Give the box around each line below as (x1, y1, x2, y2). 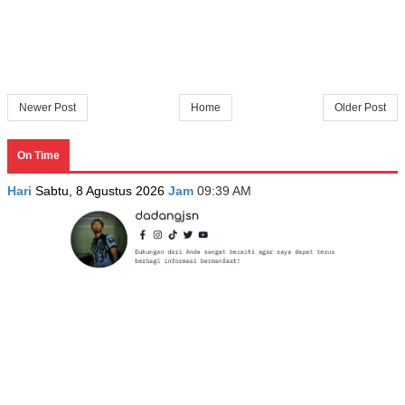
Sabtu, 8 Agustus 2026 (35, 183, 168, 198)
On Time (17, 148, 60, 162)
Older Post (334, 100, 386, 114)
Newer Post (19, 100, 76, 114)
